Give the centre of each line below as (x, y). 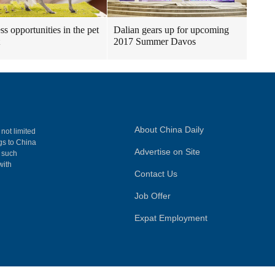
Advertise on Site (167, 152)
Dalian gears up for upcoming (171, 30)
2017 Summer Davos (155, 41)
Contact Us (156, 174)
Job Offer (153, 196)
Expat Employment (171, 218)
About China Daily (169, 130)
